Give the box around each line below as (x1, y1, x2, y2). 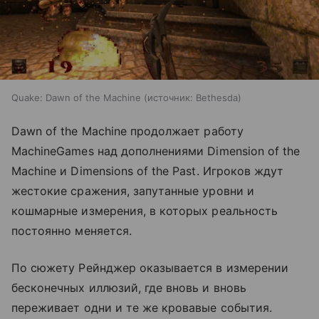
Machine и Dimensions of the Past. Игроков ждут (11, 164, 284, 179)
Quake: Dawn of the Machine (11, 92, 141, 104)
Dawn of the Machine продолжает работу (11, 124, 244, 139)
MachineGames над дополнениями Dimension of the (11, 144, 300, 159)
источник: (147, 92, 193, 104)
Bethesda (196, 92, 238, 104)
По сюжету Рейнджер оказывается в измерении (11, 261, 289, 276)
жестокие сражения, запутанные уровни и (11, 184, 254, 199)
